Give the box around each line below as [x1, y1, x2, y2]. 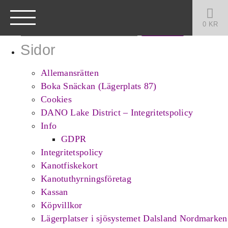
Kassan [41, 186, 68, 197]
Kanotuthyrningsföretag [41, 173, 131, 184]
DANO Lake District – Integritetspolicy [41, 107, 193, 118]
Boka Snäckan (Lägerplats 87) [41, 80, 157, 91]
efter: [20, 14, 42, 24]
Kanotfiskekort [41, 160, 98, 170]
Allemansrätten [41, 67, 99, 78]
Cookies [41, 94, 72, 104]
